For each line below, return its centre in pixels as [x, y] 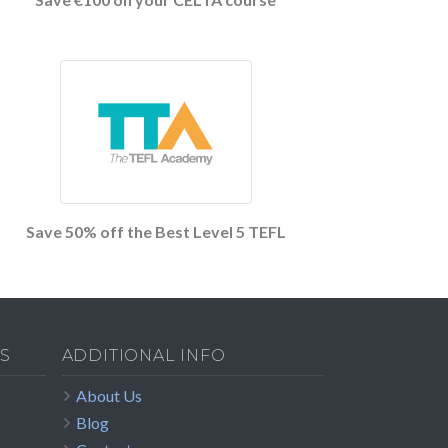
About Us [108, 396]
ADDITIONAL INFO [143, 356]
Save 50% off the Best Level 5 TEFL [155, 232]
